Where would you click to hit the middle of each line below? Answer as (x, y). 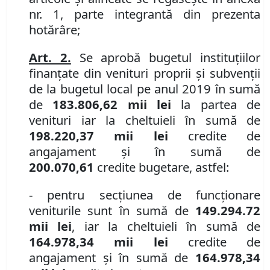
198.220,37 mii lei (108, 136)
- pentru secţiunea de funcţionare (145, 195)
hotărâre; (55, 30)
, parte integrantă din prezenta (160, 14)
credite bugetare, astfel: (162, 167)
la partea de (216, 105)
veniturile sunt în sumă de (112, 211)
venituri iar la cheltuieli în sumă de (145, 120)
